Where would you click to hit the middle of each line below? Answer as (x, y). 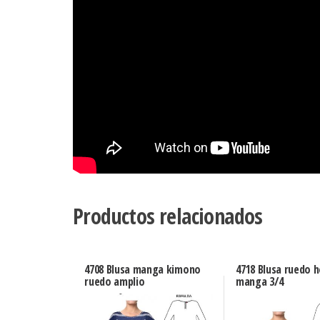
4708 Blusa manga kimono (142, 269)
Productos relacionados (168, 216)
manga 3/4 (260, 281)
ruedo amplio (115, 281)
